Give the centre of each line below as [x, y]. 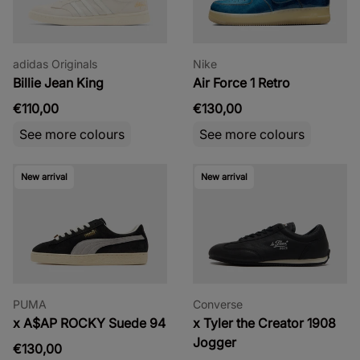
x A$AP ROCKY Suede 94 [89, 323]
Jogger [215, 342]
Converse [218, 304]
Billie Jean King [58, 82]
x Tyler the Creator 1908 [264, 323]
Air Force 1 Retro [241, 82]
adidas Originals [55, 63]
